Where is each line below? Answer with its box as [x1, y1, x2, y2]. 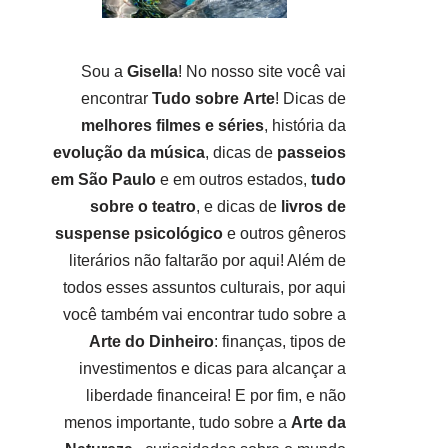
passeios [276, 144, 346, 161]
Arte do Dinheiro [88, 333, 214, 350]
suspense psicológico [54, 225, 223, 242]
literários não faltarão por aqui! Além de [68, 252, 346, 269]
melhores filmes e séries [80, 117, 264, 134]
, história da [263, 117, 346, 134]
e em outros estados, [155, 171, 311, 188]
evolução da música [52, 144, 205, 161]
